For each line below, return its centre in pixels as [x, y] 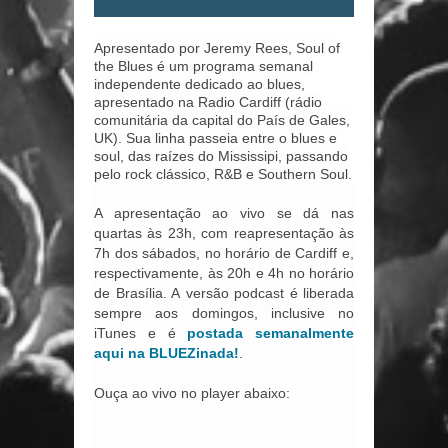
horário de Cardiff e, [290, 253]
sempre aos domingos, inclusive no [224, 313]
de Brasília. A [137, 293]
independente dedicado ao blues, [199, 84]
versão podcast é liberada [267, 293]
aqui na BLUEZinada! [166, 353]
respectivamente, [151, 273]
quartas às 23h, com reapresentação [216, 233]
